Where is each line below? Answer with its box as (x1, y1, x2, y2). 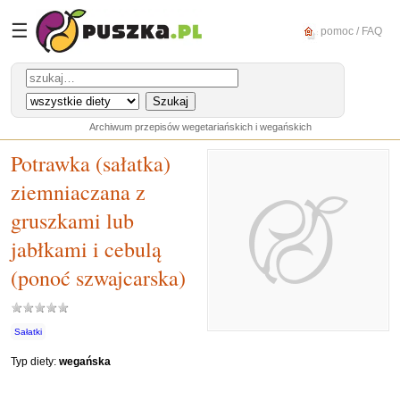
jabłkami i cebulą (11, 235, 162, 263)
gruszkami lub (11, 206, 134, 235)
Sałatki (14, 327, 42, 337)
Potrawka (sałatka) (11, 149, 171, 178)
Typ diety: (11, 355, 59, 368)
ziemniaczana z (11, 178, 146, 206)
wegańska (59, 355, 111, 368)
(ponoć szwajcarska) (11, 263, 186, 292)
